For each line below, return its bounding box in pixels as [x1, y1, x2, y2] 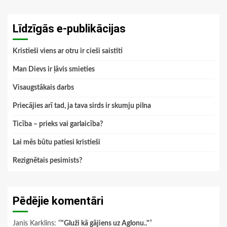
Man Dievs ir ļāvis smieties [13, 66, 95, 73]
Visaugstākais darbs [13, 84, 74, 92]
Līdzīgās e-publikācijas [13, 22, 126, 35]
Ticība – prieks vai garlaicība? [13, 121, 103, 128]
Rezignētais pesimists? [13, 157, 82, 165]
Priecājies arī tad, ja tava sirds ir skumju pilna [13, 102, 151, 110]
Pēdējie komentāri [13, 195, 103, 208]
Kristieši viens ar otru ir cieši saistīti [13, 48, 123, 55]
